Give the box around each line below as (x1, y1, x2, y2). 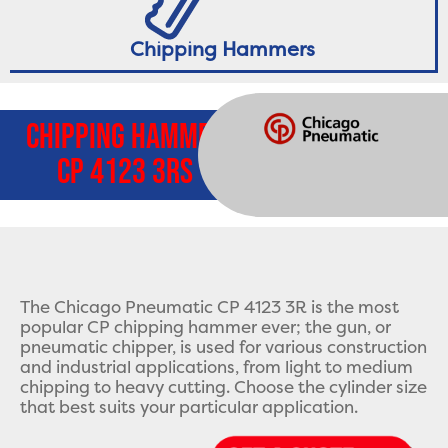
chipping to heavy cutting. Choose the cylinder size (20, 376, 427, 397)
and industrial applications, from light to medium (20, 356, 413, 377)
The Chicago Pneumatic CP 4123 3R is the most (20, 296, 399, 317)
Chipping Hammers (130, 37, 315, 61)
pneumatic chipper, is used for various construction (20, 336, 427, 357)
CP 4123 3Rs (57, 150, 193, 194)
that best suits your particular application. (20, 396, 358, 417)
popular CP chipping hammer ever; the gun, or (20, 316, 391, 337)
